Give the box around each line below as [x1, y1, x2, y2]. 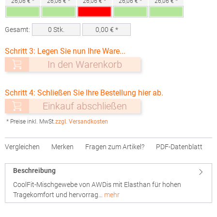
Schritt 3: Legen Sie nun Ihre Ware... [5, 46, 125, 56]
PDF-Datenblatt [156, 143, 202, 151]
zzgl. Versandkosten [55, 118, 108, 125]
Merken [51, 143, 74, 151]
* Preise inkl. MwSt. [6, 118, 55, 125]
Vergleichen [5, 143, 40, 151]
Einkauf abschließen [43, 100, 127, 112]
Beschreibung [13, 167, 56, 174]
